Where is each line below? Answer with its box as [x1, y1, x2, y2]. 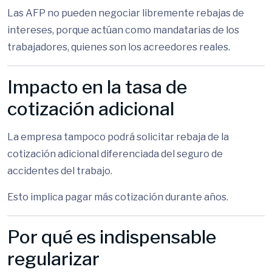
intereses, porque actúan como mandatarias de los [7, 24, 239, 36]
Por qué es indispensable [7, 226, 216, 248]
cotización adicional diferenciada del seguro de [7, 148, 223, 160]
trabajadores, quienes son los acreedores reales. [7, 41, 230, 53]
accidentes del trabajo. [7, 165, 112, 177]
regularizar [7, 248, 100, 270]
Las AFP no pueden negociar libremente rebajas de [7, 7, 244, 19]
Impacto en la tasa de [7, 76, 187, 98]
